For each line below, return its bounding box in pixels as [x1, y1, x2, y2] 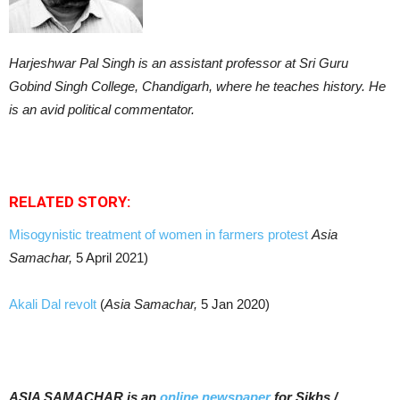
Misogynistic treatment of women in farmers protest [9, 226, 312, 242]
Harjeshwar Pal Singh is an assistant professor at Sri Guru [9, 54, 348, 71]
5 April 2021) [72, 249, 148, 265]
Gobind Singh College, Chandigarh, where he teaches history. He [9, 78, 386, 94]
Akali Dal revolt [9, 296, 100, 312]
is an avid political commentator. [9, 101, 195, 117]
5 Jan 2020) [197, 296, 270, 312]
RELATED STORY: [9, 192, 130, 211]
